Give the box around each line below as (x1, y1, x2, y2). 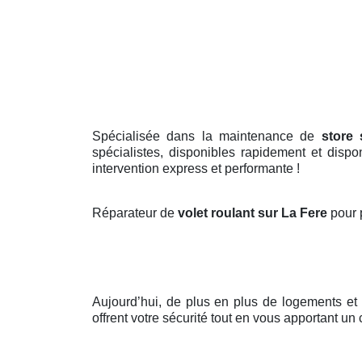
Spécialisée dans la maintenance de (92, 129, 322, 144)
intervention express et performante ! (92, 162, 300, 176)
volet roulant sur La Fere (178, 206, 330, 221)
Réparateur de (92, 206, 178, 221)
